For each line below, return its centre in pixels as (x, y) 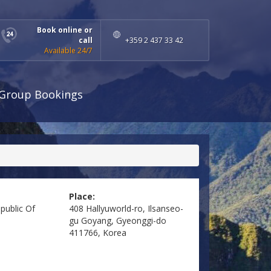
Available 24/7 (68, 51)
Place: (82, 197)
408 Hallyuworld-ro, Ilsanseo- (126, 209)
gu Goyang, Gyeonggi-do (117, 221)
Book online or (65, 30)
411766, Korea (97, 233)
